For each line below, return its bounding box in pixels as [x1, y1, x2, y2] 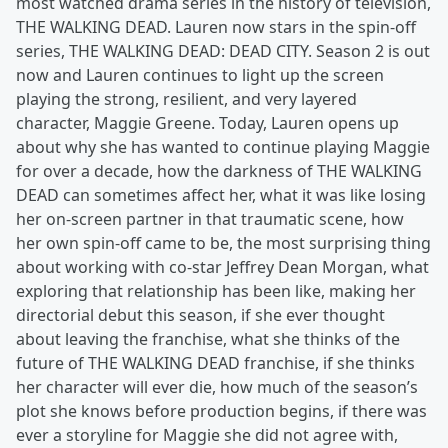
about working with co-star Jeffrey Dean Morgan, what [16, 256, 429, 278]
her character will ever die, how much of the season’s [16, 376, 418, 398]
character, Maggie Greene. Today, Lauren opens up [16, 112, 399, 134]
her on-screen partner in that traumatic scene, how [16, 208, 404, 230]
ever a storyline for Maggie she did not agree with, [16, 424, 398, 446]
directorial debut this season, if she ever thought [16, 304, 385, 326]
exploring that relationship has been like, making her [16, 280, 416, 302]
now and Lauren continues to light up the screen [16, 64, 384, 86]
